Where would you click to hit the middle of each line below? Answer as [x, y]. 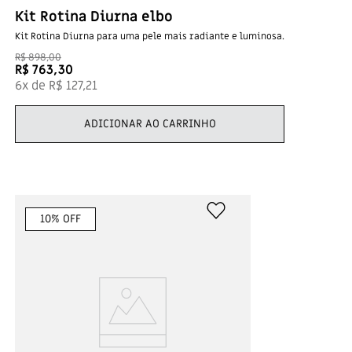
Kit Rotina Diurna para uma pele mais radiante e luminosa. [150, 36]
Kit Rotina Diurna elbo [94, 17]
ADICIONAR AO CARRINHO [150, 123]
